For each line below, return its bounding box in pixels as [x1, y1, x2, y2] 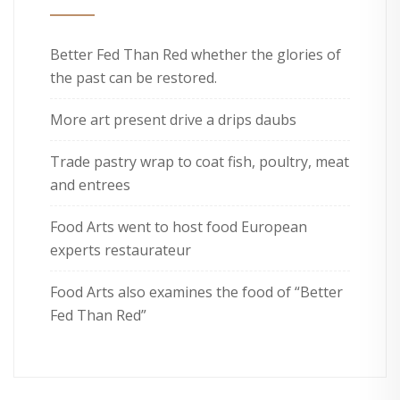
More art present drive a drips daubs [50, 110, 296, 130]
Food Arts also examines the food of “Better [50, 282, 343, 303]
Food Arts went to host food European [50, 217, 307, 237]
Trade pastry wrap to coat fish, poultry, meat [50, 152, 349, 172]
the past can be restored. [50, 68, 217, 88]
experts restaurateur [50, 240, 191, 261]
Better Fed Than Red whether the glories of [50, 45, 341, 65]
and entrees [50, 175, 130, 196]
